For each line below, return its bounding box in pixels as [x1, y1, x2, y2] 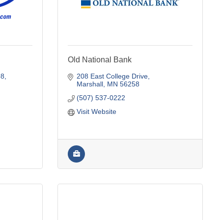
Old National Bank [68, 55, 132, 64]
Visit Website [76, 107, 116, 115]
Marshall [76, 80, 103, 88]
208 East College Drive [76, 72, 148, 80]
